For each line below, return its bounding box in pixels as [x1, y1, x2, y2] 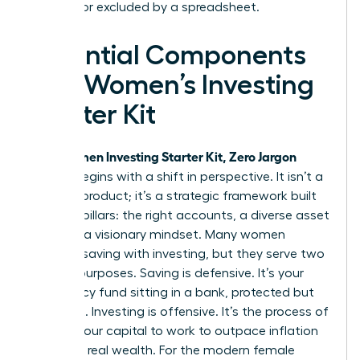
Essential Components [30, 41, 306, 69]
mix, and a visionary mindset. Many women [30, 227, 285, 241]
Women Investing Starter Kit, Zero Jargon [59, 147, 297, 164]
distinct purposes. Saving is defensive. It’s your [30, 266, 304, 280]
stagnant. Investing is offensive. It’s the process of [30, 305, 329, 318]
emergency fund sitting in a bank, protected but [30, 285, 314, 299]
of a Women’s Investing [30, 71, 314, 99]
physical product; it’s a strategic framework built [30, 189, 317, 202]
